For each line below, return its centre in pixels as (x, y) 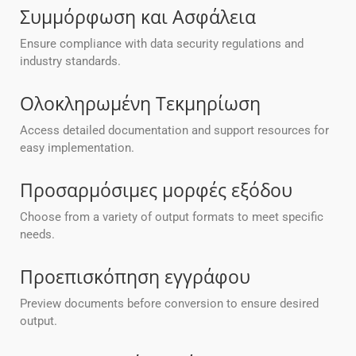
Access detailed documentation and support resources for (174, 131)
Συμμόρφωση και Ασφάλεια (138, 17)
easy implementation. (77, 148)
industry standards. (70, 62)
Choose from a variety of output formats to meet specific (172, 217)
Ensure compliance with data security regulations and (162, 44)
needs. (37, 235)
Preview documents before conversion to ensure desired (169, 304)
